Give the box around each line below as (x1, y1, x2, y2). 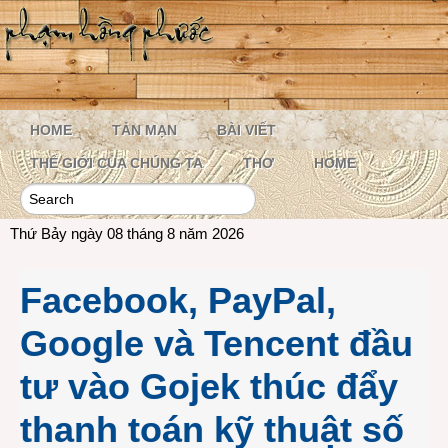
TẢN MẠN (112, 122, 177, 138)
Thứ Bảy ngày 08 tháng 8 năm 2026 (10, 225, 244, 242)
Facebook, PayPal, (20, 280, 336, 321)
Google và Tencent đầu (20, 323, 413, 364)
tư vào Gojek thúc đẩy (20, 366, 398, 407)
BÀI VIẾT (217, 122, 276, 138)
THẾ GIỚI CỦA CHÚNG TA (30, 155, 203, 171)
